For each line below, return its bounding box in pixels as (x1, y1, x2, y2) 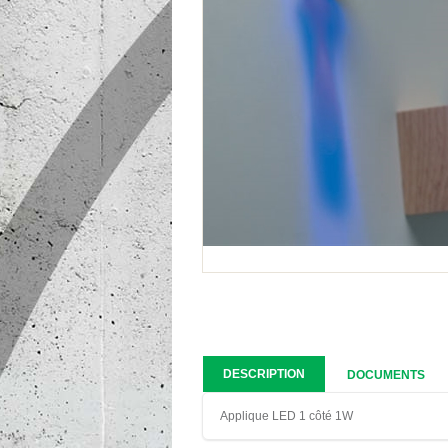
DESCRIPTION (223, 367, 305, 381)
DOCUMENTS (347, 368, 425, 382)
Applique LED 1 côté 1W (220, 409, 353, 423)
